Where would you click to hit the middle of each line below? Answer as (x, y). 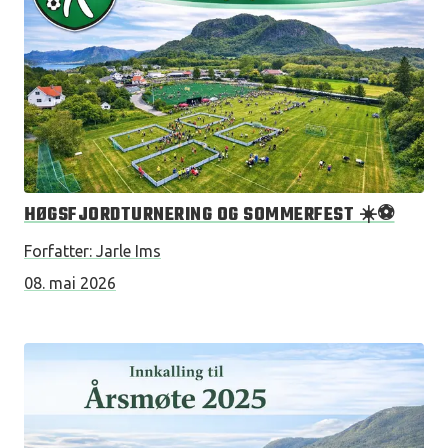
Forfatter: (58, 251)
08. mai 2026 (70, 283)
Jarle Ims (128, 251)
